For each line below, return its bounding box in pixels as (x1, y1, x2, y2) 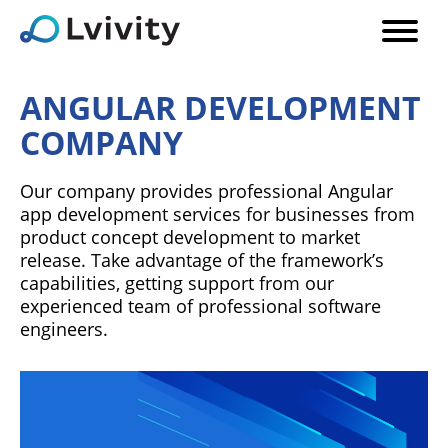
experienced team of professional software (20, 294, 381, 318)
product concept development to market (20, 225, 360, 249)
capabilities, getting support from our (20, 271, 334, 295)
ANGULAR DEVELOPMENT (20, 86, 421, 129)
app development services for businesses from (20, 202, 415, 226)
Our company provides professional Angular (20, 179, 393, 203)
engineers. (20, 317, 108, 341)
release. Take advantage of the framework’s (20, 248, 384, 272)
